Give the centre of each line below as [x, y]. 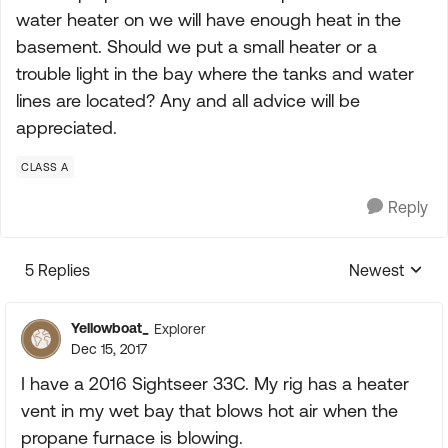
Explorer [180, 328]
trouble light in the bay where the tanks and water [215, 73]
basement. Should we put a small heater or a [196, 46]
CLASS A [45, 167]
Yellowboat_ [110, 328]
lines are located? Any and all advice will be [188, 100]
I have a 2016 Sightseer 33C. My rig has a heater [215, 383]
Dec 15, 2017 [109, 349]
